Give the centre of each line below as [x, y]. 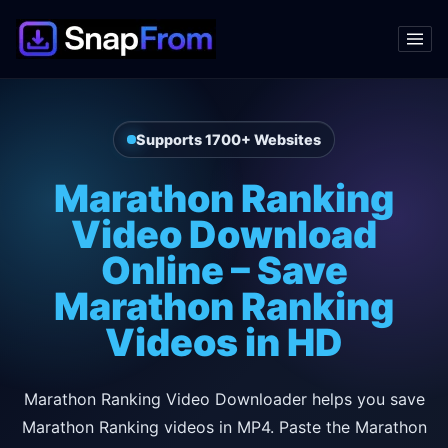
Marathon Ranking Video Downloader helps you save [224, 398]
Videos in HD [224, 342]
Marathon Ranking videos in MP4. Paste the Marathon [224, 426]
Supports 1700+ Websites [228, 140]
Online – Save [224, 270]
